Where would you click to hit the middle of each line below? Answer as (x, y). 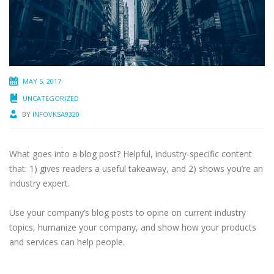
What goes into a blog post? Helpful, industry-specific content (131, 154)
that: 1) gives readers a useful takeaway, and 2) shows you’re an (136, 168)
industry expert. (39, 183)
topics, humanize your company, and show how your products (133, 227)
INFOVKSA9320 (56, 114)
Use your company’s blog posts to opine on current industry (128, 212)
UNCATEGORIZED (51, 98)
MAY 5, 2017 (42, 81)
